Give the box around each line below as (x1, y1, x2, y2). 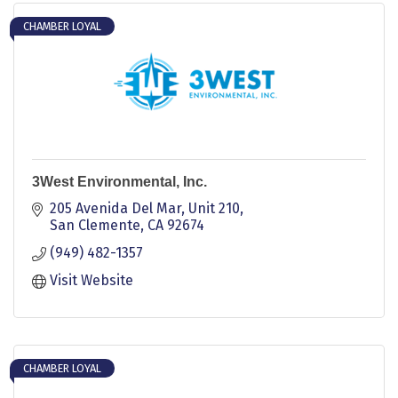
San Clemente (50, 216, 140, 234)
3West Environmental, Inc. (32, 173, 207, 189)
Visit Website (50, 271, 133, 289)
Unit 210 (188, 199, 240, 217)
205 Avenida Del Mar (50, 199, 181, 217)
